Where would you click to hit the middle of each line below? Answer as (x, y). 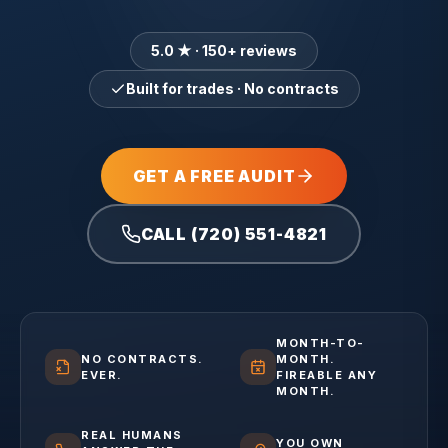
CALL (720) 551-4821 (234, 234)
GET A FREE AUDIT (214, 176)
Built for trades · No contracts (232, 88)
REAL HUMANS (132, 435)
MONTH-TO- (320, 343)
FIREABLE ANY (327, 375)
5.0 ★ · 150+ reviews (224, 50)
